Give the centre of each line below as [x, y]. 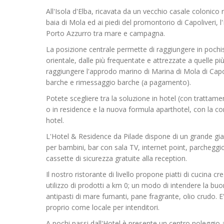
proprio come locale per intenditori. [103, 207]
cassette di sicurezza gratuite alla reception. [116, 158]
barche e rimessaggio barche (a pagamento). [118, 82]
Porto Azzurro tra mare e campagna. [105, 33]
